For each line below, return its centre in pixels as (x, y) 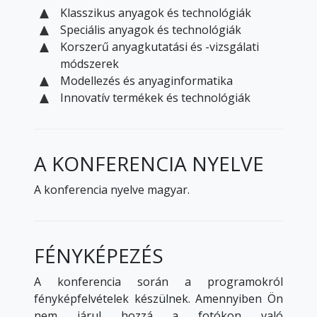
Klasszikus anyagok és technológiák (155, 13)
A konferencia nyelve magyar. (112, 190)
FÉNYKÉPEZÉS (99, 256)
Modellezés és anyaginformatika (146, 81)
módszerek (89, 64)
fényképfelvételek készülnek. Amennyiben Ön (158, 299)
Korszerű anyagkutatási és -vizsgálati (159, 47)
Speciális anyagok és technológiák (150, 30)
